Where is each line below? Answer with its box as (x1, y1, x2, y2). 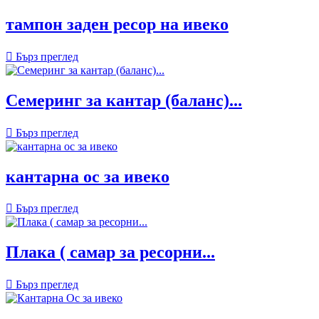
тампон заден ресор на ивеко (6, 14, 229, 33)
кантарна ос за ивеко (6, 167, 169, 186)
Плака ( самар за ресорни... (6, 243, 215, 262)
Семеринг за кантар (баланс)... (6, 90, 242, 110)
